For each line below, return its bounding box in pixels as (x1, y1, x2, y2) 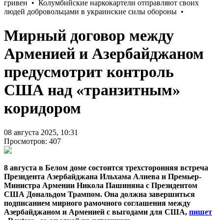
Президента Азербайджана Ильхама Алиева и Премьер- (4, 172, 201, 181)
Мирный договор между (4, 27, 174, 45)
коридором (4, 99, 81, 117)
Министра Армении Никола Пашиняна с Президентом (4, 181, 197, 190)
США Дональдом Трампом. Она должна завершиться (4, 190, 195, 198)
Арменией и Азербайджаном (4, 45, 204, 63)
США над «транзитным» (4, 81, 180, 99)
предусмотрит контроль (4, 63, 174, 81)
